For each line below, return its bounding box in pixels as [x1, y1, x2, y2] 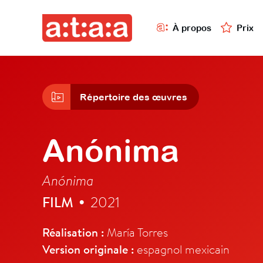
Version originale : [42, 241, 134, 258]
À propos [173, 22, 211, 33]
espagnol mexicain [134, 241, 230, 257]
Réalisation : [42, 224, 104, 241]
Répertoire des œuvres [80, 92, 187, 103]
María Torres [104, 224, 168, 240]
